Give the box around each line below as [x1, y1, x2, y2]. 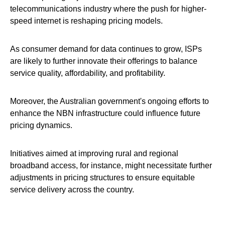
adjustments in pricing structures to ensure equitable [10, 173, 195, 182]
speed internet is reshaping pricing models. [10, 16, 163, 25]
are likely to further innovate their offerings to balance [10, 56, 197, 65]
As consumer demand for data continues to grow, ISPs [10, 44, 202, 53]
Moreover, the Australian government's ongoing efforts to [10, 96, 209, 105]
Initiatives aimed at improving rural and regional [10, 149, 178, 158]
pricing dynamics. [10, 121, 72, 130]
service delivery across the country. [10, 185, 134, 194]
